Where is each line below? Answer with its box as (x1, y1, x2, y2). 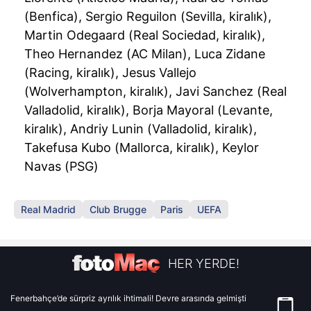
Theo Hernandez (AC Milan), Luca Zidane (24, 46, 265, 61)
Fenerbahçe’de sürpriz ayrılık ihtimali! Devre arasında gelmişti (10, 292, 246, 303)
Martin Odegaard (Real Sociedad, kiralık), (24, 27, 265, 42)
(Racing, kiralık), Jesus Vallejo (24, 65, 196, 80)
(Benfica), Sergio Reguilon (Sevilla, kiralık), (24, 8, 271, 24)
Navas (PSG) (24, 158, 99, 174)
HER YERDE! (168, 256, 239, 271)
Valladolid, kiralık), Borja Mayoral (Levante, (24, 102, 273, 117)
